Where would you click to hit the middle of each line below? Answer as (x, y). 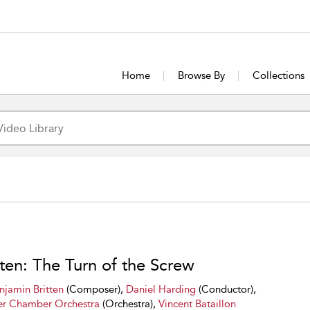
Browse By (201, 75)
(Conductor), (226, 289)
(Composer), (94, 289)
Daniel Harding (161, 289)
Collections (278, 75)
